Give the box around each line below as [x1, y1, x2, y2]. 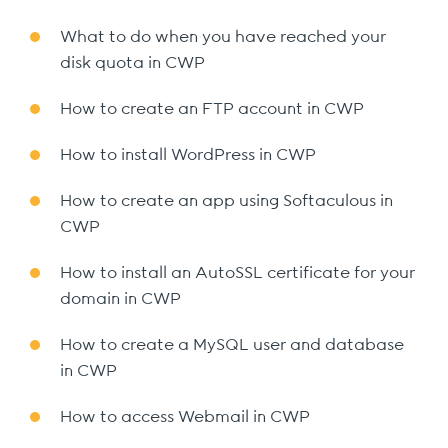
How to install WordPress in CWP [60, 147, 316, 163]
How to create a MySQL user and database [60, 337, 404, 353]
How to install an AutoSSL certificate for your [60, 265, 415, 281]
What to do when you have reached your [60, 29, 386, 45]
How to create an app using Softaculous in [60, 193, 393, 209]
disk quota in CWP [60, 55, 205, 71]
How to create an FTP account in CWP [60, 101, 364, 117]
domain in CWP [60, 291, 181, 307]
